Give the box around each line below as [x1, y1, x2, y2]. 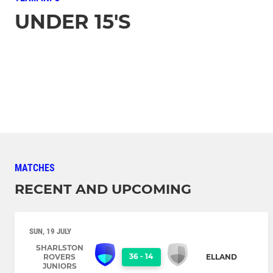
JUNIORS [42, 261, 77, 271]
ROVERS [43, 252, 76, 262]
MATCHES [15, 162, 55, 174]
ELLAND [206, 252, 237, 262]
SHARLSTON [35, 243, 83, 253]
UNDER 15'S [15, 9, 130, 34]
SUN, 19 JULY [29, 227, 71, 236]
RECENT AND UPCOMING [15, 181, 191, 198]
